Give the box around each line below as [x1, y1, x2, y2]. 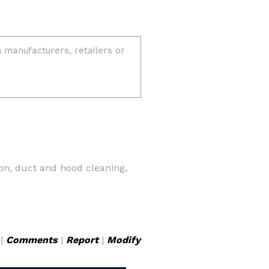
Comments [6, 234, 58, 246]
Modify [107, 234, 141, 246]
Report [66, 234, 98, 246]
